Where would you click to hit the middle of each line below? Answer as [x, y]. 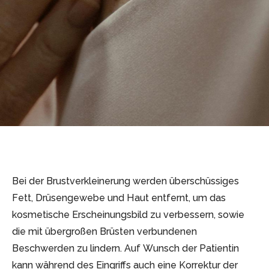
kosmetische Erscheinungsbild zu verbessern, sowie [128, 215]
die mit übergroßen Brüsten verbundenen [104, 232]
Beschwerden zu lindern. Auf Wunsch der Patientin [125, 249]
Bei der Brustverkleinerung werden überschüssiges [125, 181]
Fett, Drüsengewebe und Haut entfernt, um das [119, 198]
